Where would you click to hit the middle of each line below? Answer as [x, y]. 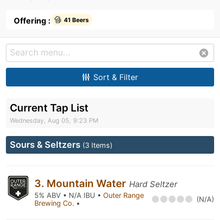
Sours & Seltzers [46, 145]
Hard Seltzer [153, 184]
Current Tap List [49, 108]
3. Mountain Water [81, 183]
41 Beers [76, 20]
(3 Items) [97, 145]
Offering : [32, 21]
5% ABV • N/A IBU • [69, 195]
